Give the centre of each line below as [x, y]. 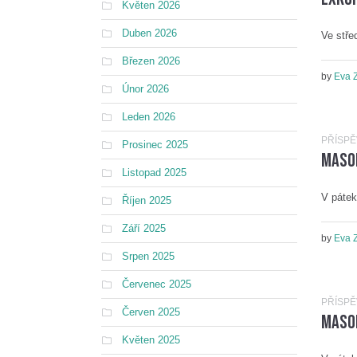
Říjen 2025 [147, 200]
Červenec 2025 [157, 284]
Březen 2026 [151, 61]
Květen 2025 [151, 340]
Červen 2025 [151, 312]
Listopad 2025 [154, 173]
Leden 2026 [149, 117]
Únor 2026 [145, 89]
